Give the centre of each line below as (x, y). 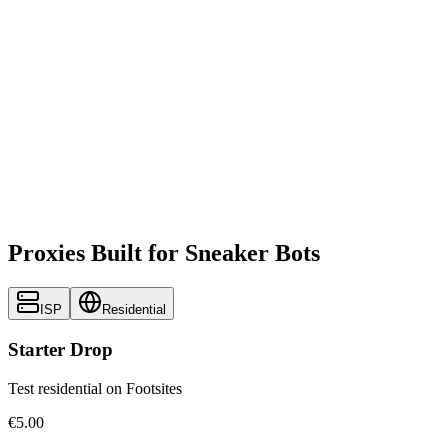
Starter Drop (60, 349)
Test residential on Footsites (95, 388)
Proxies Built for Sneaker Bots (164, 253)
